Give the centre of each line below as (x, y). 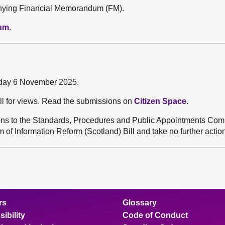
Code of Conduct (155, 215)
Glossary (140, 203)
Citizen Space (160, 101)
